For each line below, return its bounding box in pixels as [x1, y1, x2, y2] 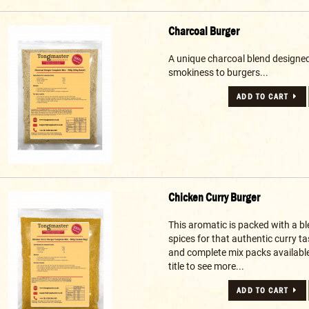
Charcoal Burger [168, 24, 239, 39]
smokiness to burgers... [168, 67, 268, 79]
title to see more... [168, 261, 244, 272]
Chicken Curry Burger [168, 190, 260, 206]
